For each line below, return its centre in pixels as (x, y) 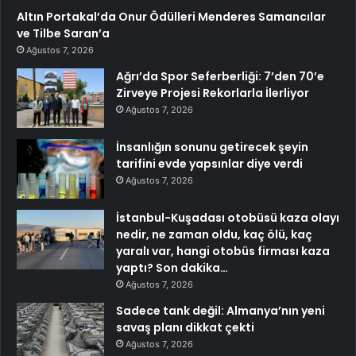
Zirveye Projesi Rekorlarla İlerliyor (213, 93)
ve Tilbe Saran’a (63, 33)
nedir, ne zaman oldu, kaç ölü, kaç (214, 234)
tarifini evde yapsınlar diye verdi (209, 164)
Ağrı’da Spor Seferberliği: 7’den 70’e (220, 76)
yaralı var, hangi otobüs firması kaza (223, 251)
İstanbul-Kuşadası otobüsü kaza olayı (228, 218)
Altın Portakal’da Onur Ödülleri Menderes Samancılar (171, 17)
